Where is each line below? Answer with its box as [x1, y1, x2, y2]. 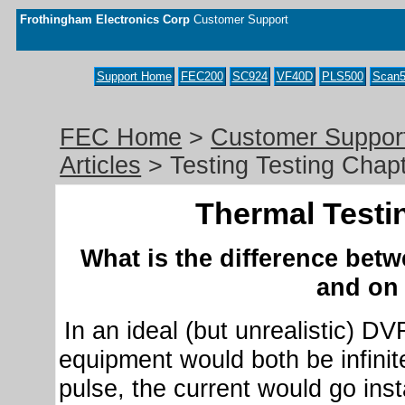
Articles [60, 152, 142, 179]
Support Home [96, 70, 172, 83]
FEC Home [60, 124, 183, 151]
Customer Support [190, 13, 288, 26]
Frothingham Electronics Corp [20, 13, 190, 26]
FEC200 [180, 70, 223, 83]
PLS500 [321, 70, 363, 83]
